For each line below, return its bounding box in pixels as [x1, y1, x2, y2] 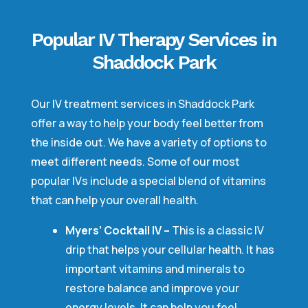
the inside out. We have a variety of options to [30, 135, 267, 150]
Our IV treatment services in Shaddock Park [30, 96, 254, 111]
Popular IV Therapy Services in [31, 28, 276, 51]
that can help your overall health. [30, 192, 199, 208]
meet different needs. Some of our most [30, 154, 240, 169]
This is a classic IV [169, 223, 264, 238]
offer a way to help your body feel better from [30, 115, 263, 131]
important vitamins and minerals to [65, 261, 245, 276]
